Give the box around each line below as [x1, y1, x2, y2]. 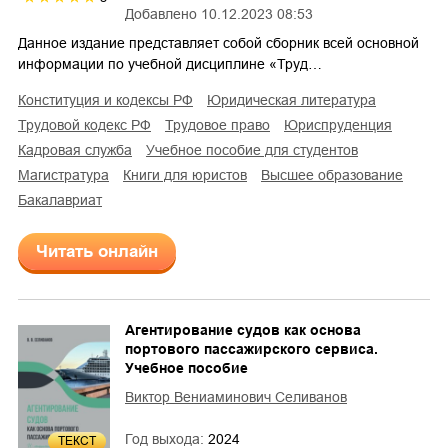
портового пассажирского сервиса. [125, 340, 378, 357]
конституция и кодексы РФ [26, 91, 193, 108]
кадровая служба [26, 141, 132, 158]
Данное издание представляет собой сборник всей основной [18, 34, 419, 51]
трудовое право [173, 116, 270, 133]
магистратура [30, 166, 109, 183]
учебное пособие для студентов [155, 141, 358, 158]
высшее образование [270, 166, 403, 183]
